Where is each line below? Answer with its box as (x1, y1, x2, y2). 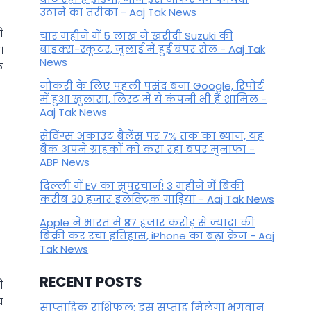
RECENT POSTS (40, 271, 143, 292)
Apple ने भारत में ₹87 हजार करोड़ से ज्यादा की (40, 215, 255, 230)
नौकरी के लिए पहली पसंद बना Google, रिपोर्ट (40, 78, 264, 94)
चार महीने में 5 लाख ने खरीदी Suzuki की (40, 28, 234, 44)
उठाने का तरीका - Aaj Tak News (40, 5, 197, 20)
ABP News (40, 155, 90, 170)
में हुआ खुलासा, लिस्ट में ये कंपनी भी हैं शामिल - (40, 92, 267, 107)
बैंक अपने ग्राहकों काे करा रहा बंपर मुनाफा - (40, 142, 255, 157)
